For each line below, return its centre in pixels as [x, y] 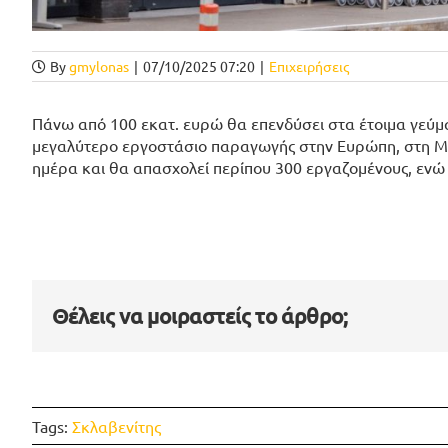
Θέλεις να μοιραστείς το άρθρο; [199, 315]
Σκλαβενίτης [116, 426]
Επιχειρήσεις [309, 65]
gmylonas [99, 65]
